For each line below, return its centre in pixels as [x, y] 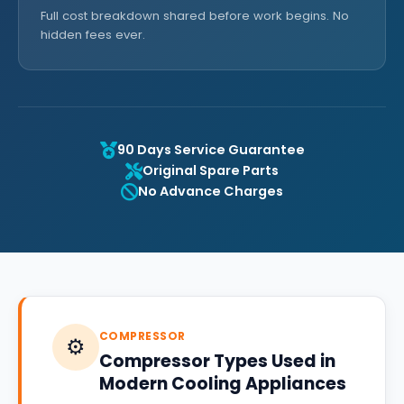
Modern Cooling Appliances [223, 384]
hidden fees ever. [93, 35]
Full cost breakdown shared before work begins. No [195, 16]
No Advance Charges [211, 191]
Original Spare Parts [211, 170]
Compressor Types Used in [217, 361]
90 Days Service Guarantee [211, 150]
